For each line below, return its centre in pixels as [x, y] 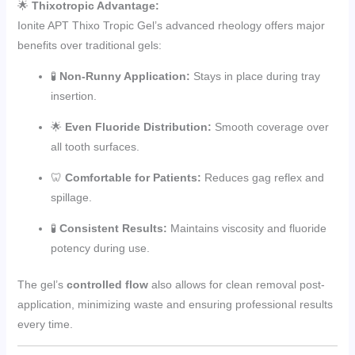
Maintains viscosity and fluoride [246, 228]
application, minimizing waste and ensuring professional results [175, 304]
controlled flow [107, 284]
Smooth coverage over [270, 126]
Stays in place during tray [255, 76]
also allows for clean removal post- [236, 284]
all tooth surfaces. [95, 146]
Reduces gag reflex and [262, 177]
